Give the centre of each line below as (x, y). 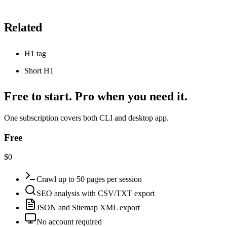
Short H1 (39, 70)
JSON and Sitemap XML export (88, 208)
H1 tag (35, 53)
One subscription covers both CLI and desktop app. (86, 118)
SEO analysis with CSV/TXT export (96, 194)
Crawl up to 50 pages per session (89, 179)
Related (23, 27)
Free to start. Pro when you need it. (96, 96)
